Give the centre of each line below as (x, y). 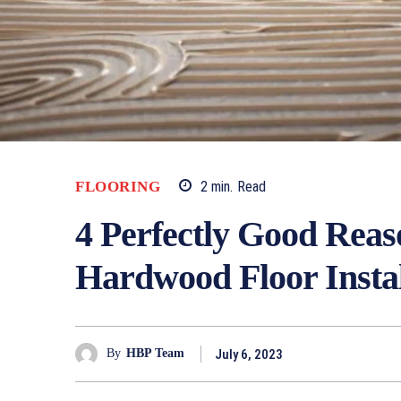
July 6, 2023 (249, 354)
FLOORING (118, 186)
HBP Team (155, 354)
